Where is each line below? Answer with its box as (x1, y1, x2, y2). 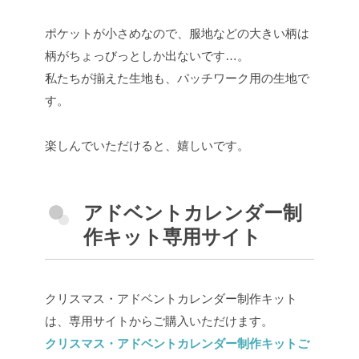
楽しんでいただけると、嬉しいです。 (45, 139, 249, 153)
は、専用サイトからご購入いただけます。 (45, 314, 273, 329)
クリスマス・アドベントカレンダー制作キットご (45, 337, 309, 351)
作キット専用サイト (83, 226, 261, 248)
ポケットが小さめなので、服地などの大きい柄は (45, 26, 309, 41)
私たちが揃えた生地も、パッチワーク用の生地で (45, 71, 309, 86)
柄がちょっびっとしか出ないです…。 (45, 49, 249, 63)
